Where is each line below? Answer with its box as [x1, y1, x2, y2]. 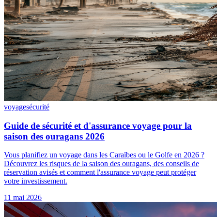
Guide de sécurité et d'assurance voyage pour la [4, 120, 192, 131]
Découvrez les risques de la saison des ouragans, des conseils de [4, 159, 199, 168]
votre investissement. [4, 177, 67, 186]
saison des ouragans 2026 [4, 131, 105, 141]
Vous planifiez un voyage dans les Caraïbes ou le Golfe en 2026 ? [4, 151, 204, 159]
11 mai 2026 [4, 193, 42, 202]
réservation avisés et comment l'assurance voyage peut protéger [4, 168, 196, 177]
